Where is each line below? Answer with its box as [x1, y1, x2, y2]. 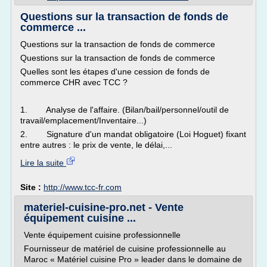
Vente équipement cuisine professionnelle [24, 230, 181, 240]
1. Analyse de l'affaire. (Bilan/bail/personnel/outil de [20, 105, 229, 114]
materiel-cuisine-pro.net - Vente [24, 201, 184, 213]
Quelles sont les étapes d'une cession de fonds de [20, 67, 210, 76]
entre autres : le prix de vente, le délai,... [20, 140, 172, 150]
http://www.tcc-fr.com [44, 182, 122, 192]
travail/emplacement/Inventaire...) [20, 116, 147, 125]
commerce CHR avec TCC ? [20, 77, 128, 87]
